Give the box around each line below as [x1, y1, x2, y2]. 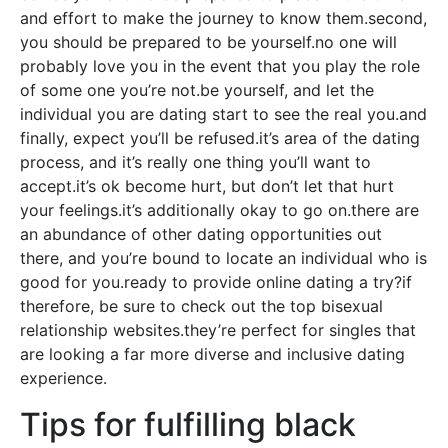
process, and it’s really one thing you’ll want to [20, 152, 371, 172]
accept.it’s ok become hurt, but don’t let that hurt [20, 176, 394, 196]
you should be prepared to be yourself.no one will [20, 32, 397, 52]
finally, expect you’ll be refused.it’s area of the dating [20, 128, 420, 148]
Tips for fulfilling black [20, 405, 356, 444]
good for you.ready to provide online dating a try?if [20, 272, 412, 292]
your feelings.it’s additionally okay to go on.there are [20, 200, 419, 220]
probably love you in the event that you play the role [20, 56, 420, 76]
